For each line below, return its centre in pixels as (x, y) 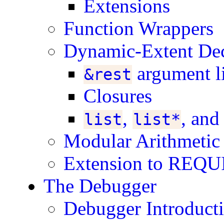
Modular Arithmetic (142, 141)
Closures (118, 96)
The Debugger (100, 186)
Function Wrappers (139, 28)
